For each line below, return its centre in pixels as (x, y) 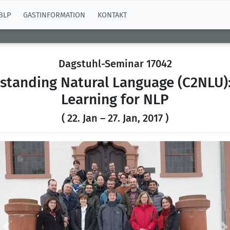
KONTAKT (112, 15)
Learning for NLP (115, 99)
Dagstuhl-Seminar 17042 (115, 64)
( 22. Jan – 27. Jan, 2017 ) (115, 118)
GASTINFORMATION (54, 15)
